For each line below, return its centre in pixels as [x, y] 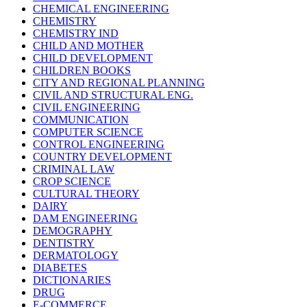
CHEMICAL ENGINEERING [101, 9]
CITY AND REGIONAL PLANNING [119, 83]
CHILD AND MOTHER [88, 46]
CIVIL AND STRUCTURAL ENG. [113, 95]
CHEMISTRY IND [76, 34]
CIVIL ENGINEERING [87, 108]
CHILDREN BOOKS [82, 71]
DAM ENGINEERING [85, 219]
